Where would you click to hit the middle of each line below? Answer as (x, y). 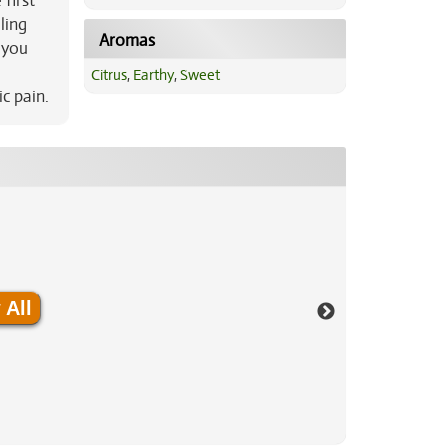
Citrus (108, 75)
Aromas (126, 40)
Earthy (153, 75)
